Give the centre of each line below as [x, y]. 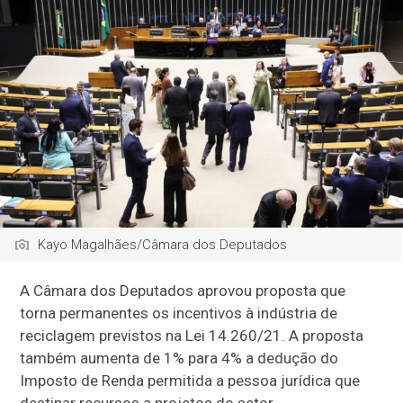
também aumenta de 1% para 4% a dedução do [179, 358]
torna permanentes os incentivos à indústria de [179, 313]
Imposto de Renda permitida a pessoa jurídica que [190, 380]
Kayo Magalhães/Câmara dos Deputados [163, 244]
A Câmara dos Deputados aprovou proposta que [183, 290]
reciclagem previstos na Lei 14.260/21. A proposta [192, 335]
